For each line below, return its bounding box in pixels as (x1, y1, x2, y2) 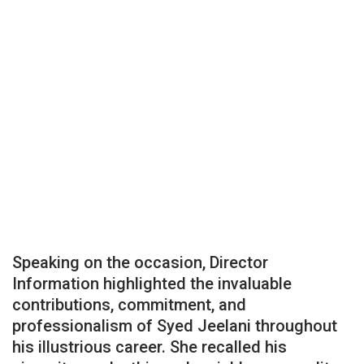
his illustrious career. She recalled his (12, 336, 287, 357)
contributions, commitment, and (12, 294, 246, 314)
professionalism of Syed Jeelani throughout (12, 315, 337, 336)
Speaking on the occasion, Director (12, 252, 268, 272)
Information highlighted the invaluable (12, 273, 292, 293)
